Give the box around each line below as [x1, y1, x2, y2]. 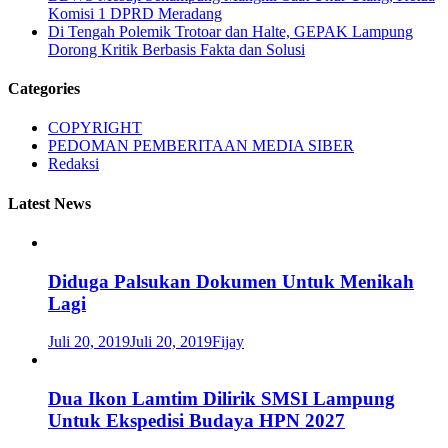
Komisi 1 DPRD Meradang [48, 4, 222, 22]
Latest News [8, 194, 91, 212]
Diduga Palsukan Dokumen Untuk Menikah [48, 270, 414, 292]
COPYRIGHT [48, 119, 142, 137]
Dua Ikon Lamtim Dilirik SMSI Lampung [48, 387, 395, 409]
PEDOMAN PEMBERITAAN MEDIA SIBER [48, 137, 354, 155]
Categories [8, 79, 80, 97]
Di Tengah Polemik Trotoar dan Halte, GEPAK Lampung [48, 22, 413, 40]
